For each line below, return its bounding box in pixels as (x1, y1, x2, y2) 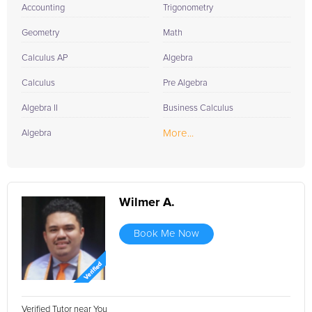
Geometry (22, 29, 59, 38)
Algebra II (22, 104, 58, 113)
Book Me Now (134, 228, 199, 239)
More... (163, 128, 194, 139)
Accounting (22, 3, 65, 13)
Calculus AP (22, 54, 68, 63)
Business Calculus (163, 104, 233, 113)
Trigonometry (163, 3, 213, 13)
